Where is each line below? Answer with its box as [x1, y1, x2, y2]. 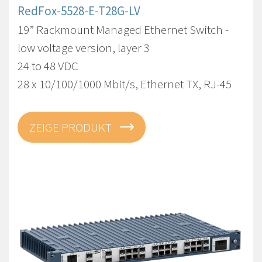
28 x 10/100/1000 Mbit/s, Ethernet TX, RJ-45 [18, 76, 232, 92]
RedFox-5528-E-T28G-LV [18, 3, 140, 19]
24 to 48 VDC [18, 58, 78, 74]
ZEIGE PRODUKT [29, 119, 114, 135]
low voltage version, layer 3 [18, 40, 150, 56]
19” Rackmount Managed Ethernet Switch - [18, 22, 229, 37]
